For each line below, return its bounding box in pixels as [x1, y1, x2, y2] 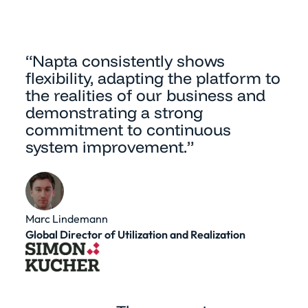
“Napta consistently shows [25, 50, 225, 71]
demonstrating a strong [25, 102, 203, 122]
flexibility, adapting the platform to [25, 67, 280, 88]
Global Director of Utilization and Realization [25, 227, 245, 241]
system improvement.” [25, 136, 194, 157]
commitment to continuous [25, 119, 231, 140]
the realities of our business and [25, 85, 265, 105]
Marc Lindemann [25, 211, 108, 225]
